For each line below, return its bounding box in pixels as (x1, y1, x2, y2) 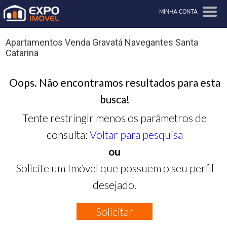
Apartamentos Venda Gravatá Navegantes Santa (6, 37, 198, 48)
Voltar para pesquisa (89, 128, 183, 141)
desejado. (93, 178, 137, 191)
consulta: (46, 128, 90, 141)
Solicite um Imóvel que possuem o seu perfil (15, 161, 214, 174)
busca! (99, 92, 130, 105)
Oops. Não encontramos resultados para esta (9, 75, 220, 89)
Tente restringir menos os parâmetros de (22, 111, 207, 124)
